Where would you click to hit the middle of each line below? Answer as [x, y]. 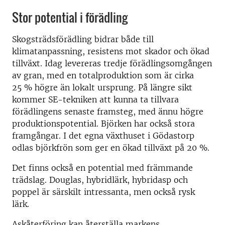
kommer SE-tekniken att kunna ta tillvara [95, 100]
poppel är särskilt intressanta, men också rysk [103, 192]
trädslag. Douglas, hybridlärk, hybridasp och [100, 180]
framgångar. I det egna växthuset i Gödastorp [103, 136]
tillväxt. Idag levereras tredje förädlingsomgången [112, 64]
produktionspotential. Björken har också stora [103, 124]
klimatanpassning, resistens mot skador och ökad [111, 51]
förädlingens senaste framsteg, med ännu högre [108, 112]
